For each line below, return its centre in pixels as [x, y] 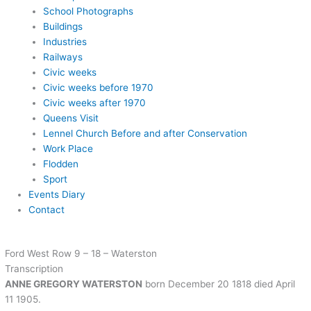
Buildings [62, 26]
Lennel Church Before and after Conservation [145, 133]
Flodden [60, 163]
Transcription [34, 268]
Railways [62, 57]
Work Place [68, 148]
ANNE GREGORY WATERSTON [74, 284]
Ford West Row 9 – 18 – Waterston [81, 253]
